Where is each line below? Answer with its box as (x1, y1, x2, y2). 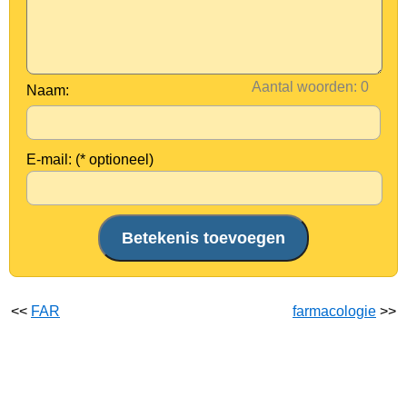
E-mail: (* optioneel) (26, 152, 154, 167)
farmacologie (293, 303, 376, 319)
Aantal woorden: (252, 79, 357, 94)
